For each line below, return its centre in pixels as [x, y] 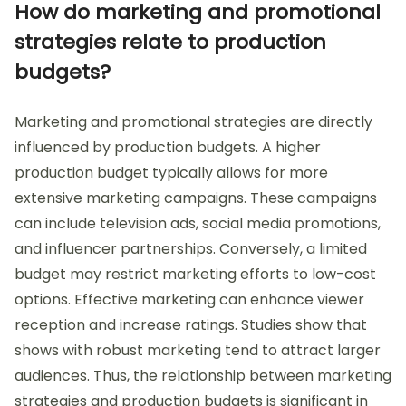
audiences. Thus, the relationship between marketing [203, 375]
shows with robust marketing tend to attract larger [198, 350]
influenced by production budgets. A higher [168, 147]
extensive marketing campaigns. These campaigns [196, 198]
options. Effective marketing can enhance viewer [189, 299]
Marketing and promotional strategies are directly [193, 121]
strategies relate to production [170, 42]
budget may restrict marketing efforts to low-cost [195, 274]
